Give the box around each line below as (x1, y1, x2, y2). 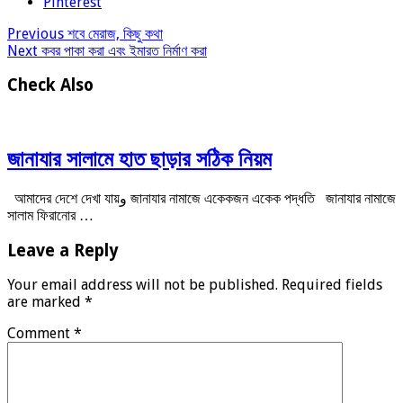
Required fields (282, 276, 382, 294)
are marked (7, 293, 85, 311)
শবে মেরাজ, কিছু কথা (64, 24, 163, 42)
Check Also (7, 76, 94, 95)
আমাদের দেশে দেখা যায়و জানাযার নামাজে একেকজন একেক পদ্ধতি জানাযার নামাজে (7, 189, 120, 207)
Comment (7, 325, 74, 343)
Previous (7, 24, 64, 42)
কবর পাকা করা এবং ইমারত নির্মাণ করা (38, 41, 207, 59)
